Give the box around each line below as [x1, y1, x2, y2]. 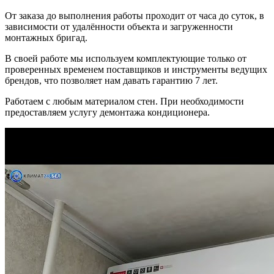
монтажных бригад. [5, 32, 87, 43]
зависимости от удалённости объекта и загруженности [5, 21, 233, 32]
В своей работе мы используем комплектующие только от [5, 53, 246, 64]
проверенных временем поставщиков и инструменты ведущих [5, 64, 267, 75]
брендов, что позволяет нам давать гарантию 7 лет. [5, 75, 218, 86]
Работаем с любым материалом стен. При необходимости [5, 96, 244, 107]
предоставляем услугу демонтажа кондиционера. [5, 107, 210, 118]
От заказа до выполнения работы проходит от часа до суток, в [5, 10, 264, 21]
